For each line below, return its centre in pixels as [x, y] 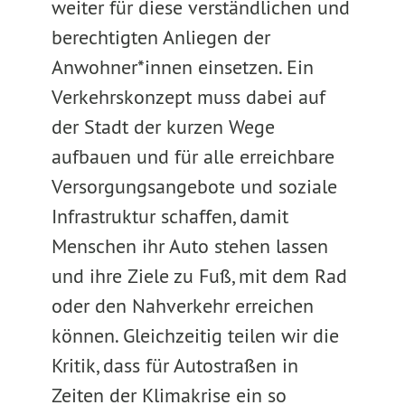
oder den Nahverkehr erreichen [182, 306]
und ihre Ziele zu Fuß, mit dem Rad [199, 276]
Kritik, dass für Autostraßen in [174, 365]
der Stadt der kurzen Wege [163, 127]
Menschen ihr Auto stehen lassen [189, 246]
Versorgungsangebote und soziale [194, 186]
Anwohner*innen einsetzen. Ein [182, 67]
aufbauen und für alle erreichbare [193, 156]
